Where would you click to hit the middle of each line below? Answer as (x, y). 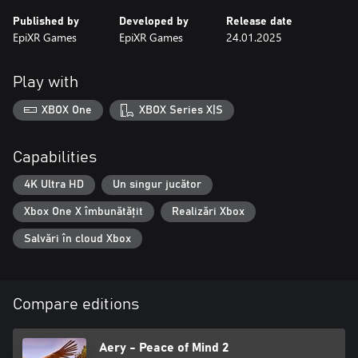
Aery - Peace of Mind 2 (164, 348)
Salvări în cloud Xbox (78, 239)
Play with (46, 82)
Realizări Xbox (208, 211)
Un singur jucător (157, 185)
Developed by (154, 22)
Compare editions (76, 305)
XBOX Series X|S (181, 110)
